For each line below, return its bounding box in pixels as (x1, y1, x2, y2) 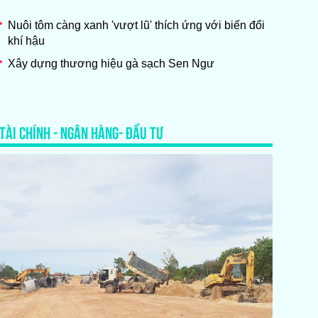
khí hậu (7, 34, 45, 47)
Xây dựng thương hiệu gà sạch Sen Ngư (7, 57, 214, 70)
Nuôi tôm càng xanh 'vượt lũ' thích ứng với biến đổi (7, 18, 265, 31)
